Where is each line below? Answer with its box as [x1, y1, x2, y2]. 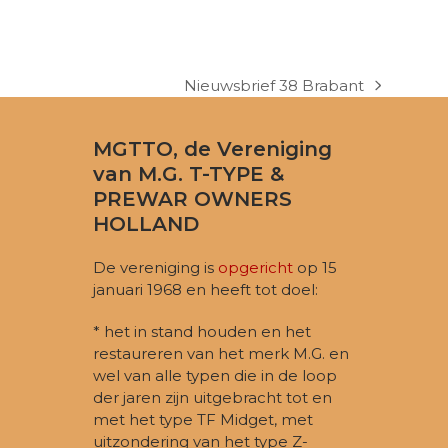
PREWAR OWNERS [93, 187, 293, 212]
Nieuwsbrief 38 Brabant [183, 75, 364, 95]
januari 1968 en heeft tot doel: [93, 280, 319, 300]
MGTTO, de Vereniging [93, 137, 333, 162]
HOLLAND [93, 212, 200, 237]
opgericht [218, 258, 294, 278]
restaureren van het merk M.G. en [93, 344, 350, 364]
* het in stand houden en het [93, 322, 312, 342]
